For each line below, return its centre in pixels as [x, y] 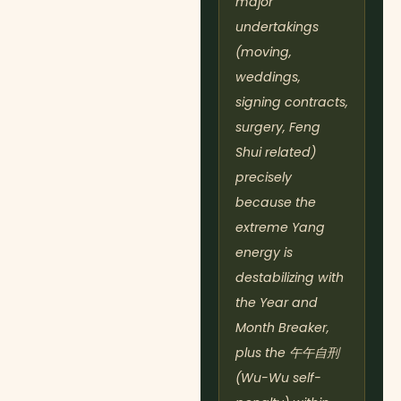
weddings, [268, 77]
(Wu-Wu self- [278, 378]
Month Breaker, [282, 328]
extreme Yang [280, 228]
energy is [264, 253]
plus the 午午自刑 [287, 353]
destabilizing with [290, 278]
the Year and [277, 303]
